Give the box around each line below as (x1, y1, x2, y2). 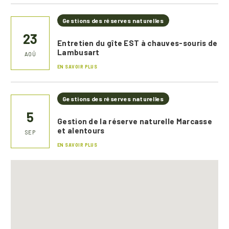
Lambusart (57, 48, 100, 57)
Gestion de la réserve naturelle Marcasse (57, 117, 212, 126)
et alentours (57, 126, 105, 135)
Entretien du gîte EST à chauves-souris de (57, 38, 218, 48)
